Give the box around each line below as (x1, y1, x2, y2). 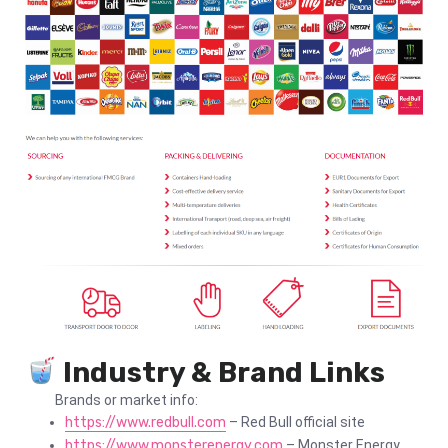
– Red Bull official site (226, 413, 365, 430)
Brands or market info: (25, 391, 198, 408)
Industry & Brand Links (62, 355, 385, 389)
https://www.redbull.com (65, 413, 226, 431)
